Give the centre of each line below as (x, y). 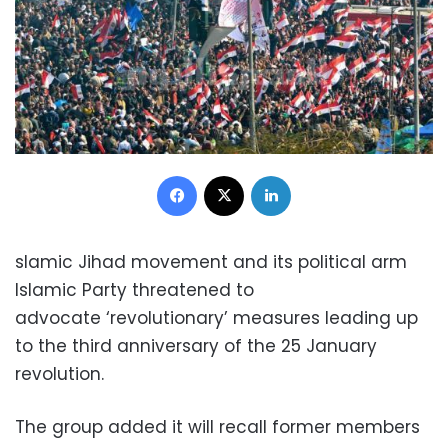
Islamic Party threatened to (134, 289)
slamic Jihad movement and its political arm (211, 261)
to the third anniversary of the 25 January (196, 345)
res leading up (356, 317)
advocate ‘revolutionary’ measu (154, 317)
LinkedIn (316, 174)
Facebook (229, 174)
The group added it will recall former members (217, 426)
